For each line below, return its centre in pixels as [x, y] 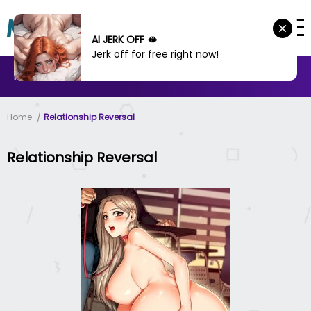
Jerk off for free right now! [155, 54]
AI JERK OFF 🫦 [124, 40]
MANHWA [35, 76]
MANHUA [93, 76]
